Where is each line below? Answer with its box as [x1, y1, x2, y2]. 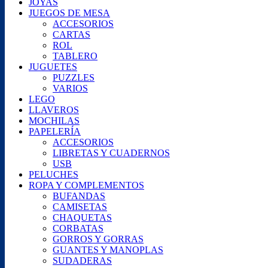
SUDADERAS [53, 255, 112, 266]
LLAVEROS [29, 105, 79, 115]
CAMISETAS [53, 202, 107, 212]
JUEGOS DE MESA [29, 8, 110, 18]
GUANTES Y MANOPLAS [53, 245, 163, 255]
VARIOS [53, 83, 88, 93]
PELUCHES [29, 169, 78, 179]
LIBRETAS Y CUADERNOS [53, 148, 170, 158]
